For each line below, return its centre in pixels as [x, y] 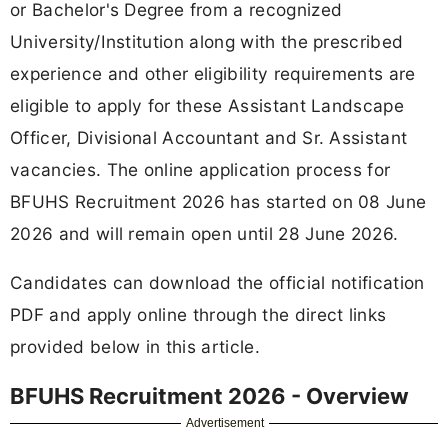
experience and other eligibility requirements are [213, 73]
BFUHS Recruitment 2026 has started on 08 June [218, 201]
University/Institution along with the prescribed [207, 41]
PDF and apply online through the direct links [198, 314]
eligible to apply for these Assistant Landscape [207, 105]
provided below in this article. [135, 346]
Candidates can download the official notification [217, 282]
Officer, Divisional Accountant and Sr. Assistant [209, 137]
